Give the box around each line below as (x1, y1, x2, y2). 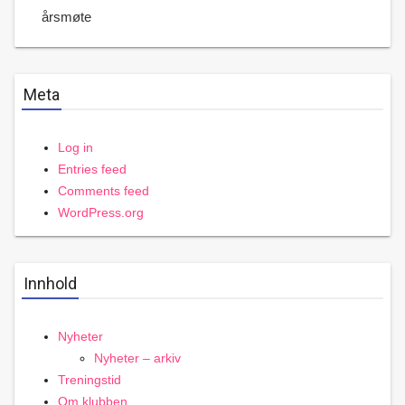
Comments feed (58, 184, 149, 199)
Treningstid (58, 372, 121, 388)
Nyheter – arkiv (94, 351, 181, 366)
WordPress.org (58, 205, 144, 221)
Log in (58, 140, 93, 155)
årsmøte (42, 9, 91, 25)
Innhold (24, 274, 77, 294)
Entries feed (58, 162, 127, 177)
